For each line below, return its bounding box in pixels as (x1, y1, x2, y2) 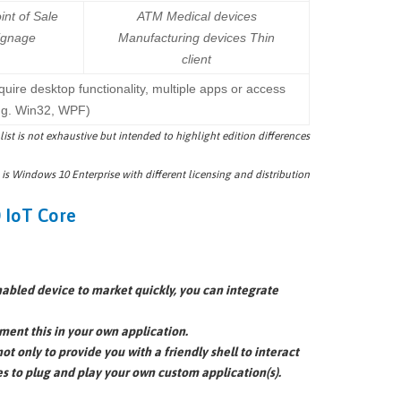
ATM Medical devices (136, 8, 257, 23)
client (182, 51, 211, 66)
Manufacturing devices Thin (118, 30, 275, 45)
